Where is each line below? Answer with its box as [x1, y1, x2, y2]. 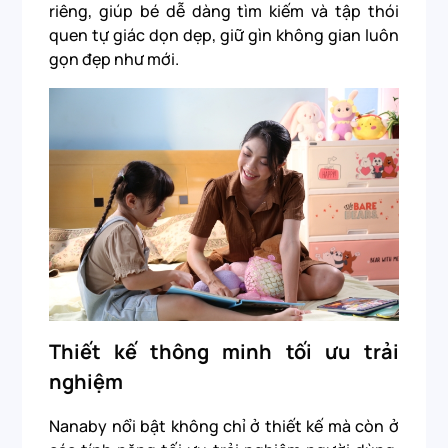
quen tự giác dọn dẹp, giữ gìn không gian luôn [49, 23, 399, 46]
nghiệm [49, 368, 128, 396]
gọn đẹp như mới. [49, 47, 180, 70]
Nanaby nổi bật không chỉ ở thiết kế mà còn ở [49, 415, 399, 438]
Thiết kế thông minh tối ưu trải [49, 338, 399, 366]
